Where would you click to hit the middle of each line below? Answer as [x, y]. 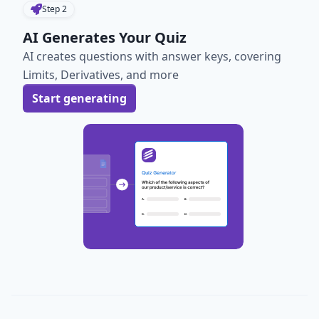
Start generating [79, 98]
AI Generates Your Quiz [105, 37]
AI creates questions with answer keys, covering [152, 56]
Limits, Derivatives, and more [101, 75]
